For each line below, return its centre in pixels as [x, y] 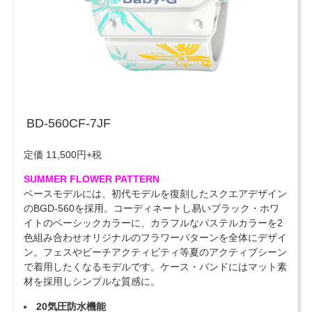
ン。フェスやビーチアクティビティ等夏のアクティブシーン [155, 253]
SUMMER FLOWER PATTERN [91, 180]
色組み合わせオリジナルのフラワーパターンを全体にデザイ [155, 238]
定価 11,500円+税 [62, 155]
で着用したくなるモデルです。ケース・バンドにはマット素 [155, 267]
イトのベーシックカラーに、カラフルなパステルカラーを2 [153, 224]
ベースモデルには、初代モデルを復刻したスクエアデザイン [155, 194]
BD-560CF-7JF [68, 123]
